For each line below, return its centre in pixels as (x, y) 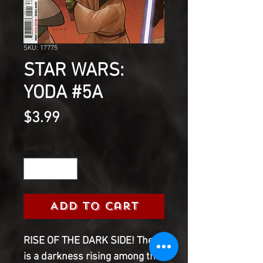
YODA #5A (63, 93)
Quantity (38, 147)
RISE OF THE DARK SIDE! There (93, 241)
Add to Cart (94, 206)
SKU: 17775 (41, 48)
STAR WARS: (74, 71)
